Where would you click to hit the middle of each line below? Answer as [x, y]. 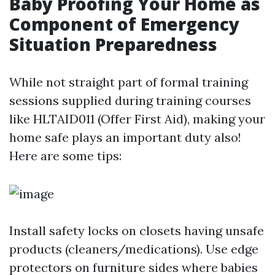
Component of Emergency [124, 24]
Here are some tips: [65, 156]
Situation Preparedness [113, 44]
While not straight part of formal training [129, 82]
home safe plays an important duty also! [125, 137]
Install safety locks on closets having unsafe [137, 230]
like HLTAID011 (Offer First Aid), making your [137, 119]
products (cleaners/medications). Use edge [134, 249]
